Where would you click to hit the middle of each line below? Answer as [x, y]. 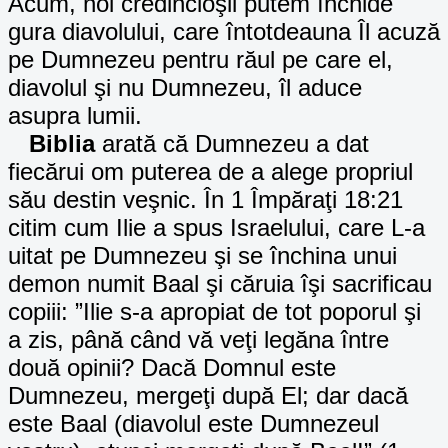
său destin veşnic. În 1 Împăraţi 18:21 [205, 199]
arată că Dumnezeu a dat [232, 143]
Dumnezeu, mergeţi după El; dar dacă [208, 395]
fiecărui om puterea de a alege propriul [210, 171]
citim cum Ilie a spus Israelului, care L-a [216, 227]
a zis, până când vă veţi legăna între [198, 339]
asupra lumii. [75, 115]
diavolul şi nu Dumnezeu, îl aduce [185, 87]
